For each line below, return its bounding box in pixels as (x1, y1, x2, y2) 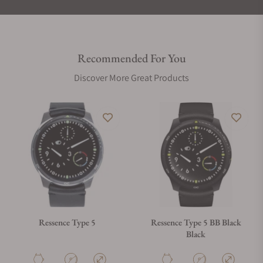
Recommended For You (77, 50, 186, 66)
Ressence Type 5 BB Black (150, 217, 241, 228)
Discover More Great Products (74, 72, 189, 85)
